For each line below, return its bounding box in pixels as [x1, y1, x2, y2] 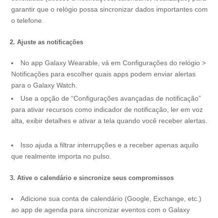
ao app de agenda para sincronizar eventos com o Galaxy [11, 206, 190, 214]
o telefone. [11, 17, 44, 24]
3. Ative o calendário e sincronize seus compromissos [10, 174, 174, 182]
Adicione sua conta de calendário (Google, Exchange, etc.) [20, 195, 201, 202]
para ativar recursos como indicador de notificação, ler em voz [11, 106, 203, 113]
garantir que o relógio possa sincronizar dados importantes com [11, 5, 208, 13]
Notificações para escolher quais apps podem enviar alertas [11, 70, 196, 78]
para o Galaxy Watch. [11, 81, 81, 89]
